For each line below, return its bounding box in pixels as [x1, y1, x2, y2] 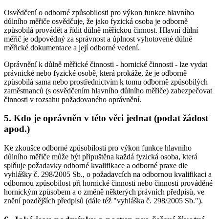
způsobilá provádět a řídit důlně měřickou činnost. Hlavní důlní [4, 25, 198, 34]
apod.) [4, 124, 30, 134]
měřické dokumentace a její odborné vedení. [4, 43, 140, 52]
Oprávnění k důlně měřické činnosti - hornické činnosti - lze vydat [4, 60, 207, 68]
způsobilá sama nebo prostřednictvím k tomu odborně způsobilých [4, 77, 208, 86]
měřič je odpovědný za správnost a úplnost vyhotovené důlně [4, 34, 192, 43]
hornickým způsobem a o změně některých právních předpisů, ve [4, 187, 204, 196]
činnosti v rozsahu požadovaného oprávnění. [4, 95, 141, 104]
